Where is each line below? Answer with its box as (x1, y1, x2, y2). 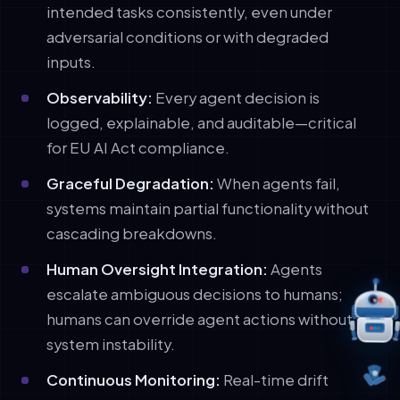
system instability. (46, 334, 175, 354)
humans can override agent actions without (46, 309, 353, 329)
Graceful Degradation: (46, 173, 214, 193)
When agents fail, (214, 173, 340, 193)
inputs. (46, 52, 96, 71)
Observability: (46, 87, 153, 107)
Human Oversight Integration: (46, 259, 268, 279)
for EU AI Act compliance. (46, 137, 229, 157)
